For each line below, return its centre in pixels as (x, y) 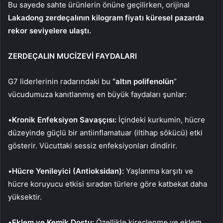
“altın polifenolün (142, 81)
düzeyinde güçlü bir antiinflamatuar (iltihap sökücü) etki (105, 132)
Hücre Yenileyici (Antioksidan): (68, 171)
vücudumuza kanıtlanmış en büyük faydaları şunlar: (97, 94)
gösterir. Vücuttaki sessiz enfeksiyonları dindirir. (93, 145)
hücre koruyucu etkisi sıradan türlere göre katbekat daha (108, 184)
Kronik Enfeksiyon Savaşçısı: (64, 119)
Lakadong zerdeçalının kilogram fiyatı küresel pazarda (106, 17)
